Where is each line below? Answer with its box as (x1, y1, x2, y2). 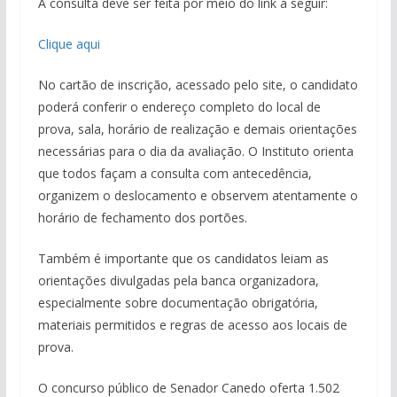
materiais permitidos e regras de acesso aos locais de (37, 315, 347, 333)
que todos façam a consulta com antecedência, (37, 164, 312, 182)
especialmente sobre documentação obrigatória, (37, 293, 318, 311)
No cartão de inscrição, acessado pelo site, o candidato (37, 75, 358, 93)
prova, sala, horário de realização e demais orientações (37, 120, 357, 137)
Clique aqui (37, 35, 100, 52)
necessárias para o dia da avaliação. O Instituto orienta (37, 142, 354, 160)
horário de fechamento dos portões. (37, 208, 247, 226)
